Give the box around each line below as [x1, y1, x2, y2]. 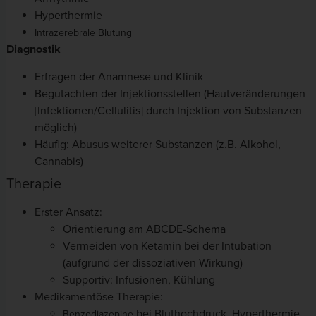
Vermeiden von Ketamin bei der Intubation [63, 238, 272, 253]
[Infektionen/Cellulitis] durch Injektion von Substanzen [35, 103, 302, 118]
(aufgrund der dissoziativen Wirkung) [63, 255, 243, 270]
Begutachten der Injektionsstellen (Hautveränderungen [35, 86, 305, 101]
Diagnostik [6, 42, 61, 57]
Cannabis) [35, 154, 83, 169]
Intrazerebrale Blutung [35, 27, 132, 39]
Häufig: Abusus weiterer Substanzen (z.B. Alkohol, [35, 137, 281, 152]
